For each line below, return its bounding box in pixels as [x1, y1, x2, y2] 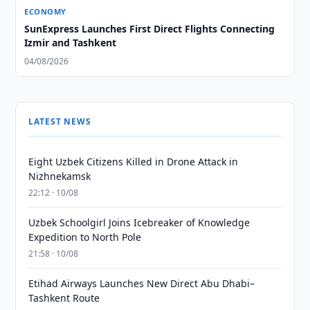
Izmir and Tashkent [24, 36, 117, 49]
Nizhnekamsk [28, 170, 91, 183]
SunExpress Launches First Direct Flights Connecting [24, 22, 275, 35]
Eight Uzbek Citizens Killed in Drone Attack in [28, 155, 239, 168]
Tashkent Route [28, 291, 100, 304]
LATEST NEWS [28, 116, 91, 127]
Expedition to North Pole [28, 230, 142, 244]
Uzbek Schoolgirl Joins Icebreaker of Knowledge [28, 216, 250, 229]
